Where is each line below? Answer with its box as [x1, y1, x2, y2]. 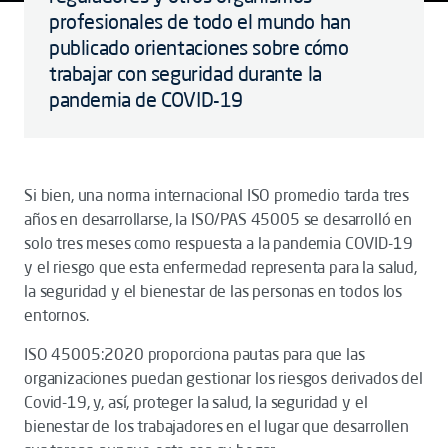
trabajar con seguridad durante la [49, 61, 322, 86]
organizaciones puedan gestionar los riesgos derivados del [24, 368, 423, 388]
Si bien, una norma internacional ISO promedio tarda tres [24, 185, 410, 205]
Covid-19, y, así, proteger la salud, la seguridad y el [24, 392, 368, 412]
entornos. [24, 305, 89, 325]
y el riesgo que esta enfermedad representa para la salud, [24, 257, 417, 277]
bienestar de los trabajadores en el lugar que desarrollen [24, 416, 409, 436]
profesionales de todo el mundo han [49, 9, 351, 34]
